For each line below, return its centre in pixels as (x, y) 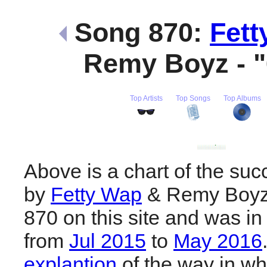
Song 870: (139, 32)
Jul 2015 (108, 240)
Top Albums (242, 98)
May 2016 (218, 240)
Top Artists (146, 98)
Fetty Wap (96, 194)
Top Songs (193, 98)
